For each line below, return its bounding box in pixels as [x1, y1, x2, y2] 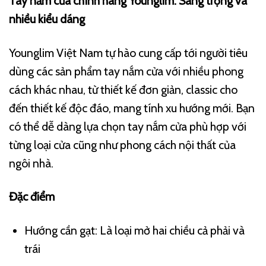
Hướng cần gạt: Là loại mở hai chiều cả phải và [24, 223, 245, 237]
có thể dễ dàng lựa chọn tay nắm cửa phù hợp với [9, 119, 246, 134]
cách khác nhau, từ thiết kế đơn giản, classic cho [9, 82, 237, 97]
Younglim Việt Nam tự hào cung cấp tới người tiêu [9, 45, 248, 60]
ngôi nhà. [9, 156, 53, 170]
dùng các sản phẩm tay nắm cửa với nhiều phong [9, 64, 243, 78]
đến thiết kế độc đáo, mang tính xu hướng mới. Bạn [9, 100, 255, 115]
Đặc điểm [9, 189, 55, 204]
